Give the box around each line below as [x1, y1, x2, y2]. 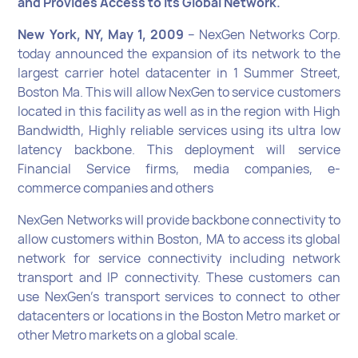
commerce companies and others [18, 178, 214, 197]
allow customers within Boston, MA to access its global [18, 229, 340, 248]
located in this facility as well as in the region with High [18, 101, 340, 120]
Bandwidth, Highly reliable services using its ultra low [18, 121, 340, 139]
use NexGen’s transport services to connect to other [18, 287, 340, 305]
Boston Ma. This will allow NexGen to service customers [18, 82, 340, 101]
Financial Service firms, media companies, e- [18, 159, 340, 177]
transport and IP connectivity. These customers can [18, 268, 340, 286]
